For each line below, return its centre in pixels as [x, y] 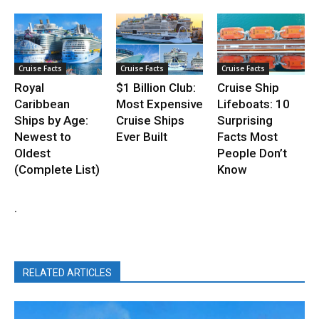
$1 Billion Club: [156, 87]
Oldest [32, 153]
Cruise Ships [150, 120]
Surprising [245, 120]
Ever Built [141, 136]
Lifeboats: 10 [254, 104]
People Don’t [252, 153]
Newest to [43, 136]
